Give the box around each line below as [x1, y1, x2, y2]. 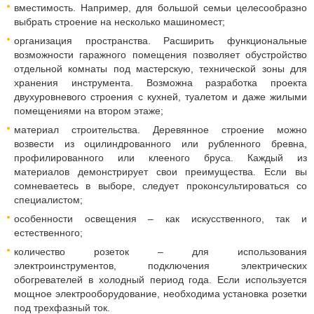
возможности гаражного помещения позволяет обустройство [14, 49, 307, 60]
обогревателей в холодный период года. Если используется [14, 274, 307, 285]
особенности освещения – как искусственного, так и [14, 213, 307, 224]
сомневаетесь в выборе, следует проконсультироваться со [14, 180, 307, 191]
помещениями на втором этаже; [14, 105, 163, 116]
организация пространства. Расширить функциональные [14, 35, 307, 46]
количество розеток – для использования [14, 246, 307, 257]
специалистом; [14, 194, 83, 205]
